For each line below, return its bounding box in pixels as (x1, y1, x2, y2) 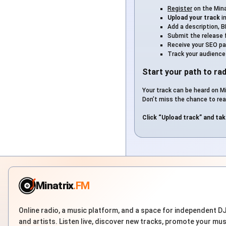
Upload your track (167, 14, 220, 22)
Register (167, 5, 192, 13)
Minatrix (36, 179, 74, 192)
